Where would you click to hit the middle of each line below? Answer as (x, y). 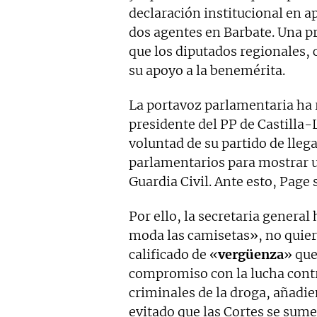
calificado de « (173, 255)
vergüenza (251, 255)
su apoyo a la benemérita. (207, 71)
